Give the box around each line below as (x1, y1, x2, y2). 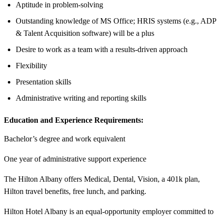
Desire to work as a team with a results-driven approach (16, 45, 188, 54)
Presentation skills (16, 77, 71, 86)
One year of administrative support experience (4, 154, 146, 163)
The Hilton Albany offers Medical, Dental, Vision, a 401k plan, (4, 174, 200, 183)
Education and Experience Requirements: (4, 115, 143, 124)
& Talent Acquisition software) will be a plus (16, 28, 154, 37)
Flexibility (16, 61, 47, 70)
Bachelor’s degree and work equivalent (4, 134, 125, 143)
